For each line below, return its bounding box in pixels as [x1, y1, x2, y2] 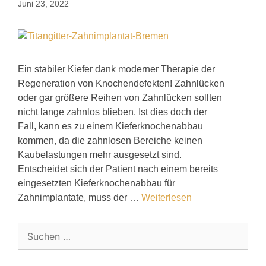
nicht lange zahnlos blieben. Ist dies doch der [18, 106, 207, 117]
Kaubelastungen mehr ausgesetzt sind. [18, 149, 182, 160]
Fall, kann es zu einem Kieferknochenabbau [18, 121, 203, 131]
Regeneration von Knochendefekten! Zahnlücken [18, 78, 224, 88]
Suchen [17, 223, 50, 235]
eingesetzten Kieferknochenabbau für [18, 178, 175, 188]
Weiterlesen [141, 192, 192, 202]
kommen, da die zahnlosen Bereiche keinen [18, 135, 202, 145]
